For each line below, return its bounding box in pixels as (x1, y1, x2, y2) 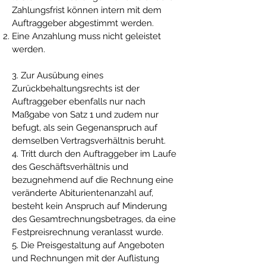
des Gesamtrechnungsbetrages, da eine (12, 214, 176, 224)
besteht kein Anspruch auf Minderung (12, 201, 167, 211)
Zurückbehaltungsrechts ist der (12, 83, 140, 94)
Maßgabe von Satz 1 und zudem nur (12, 109, 159, 120)
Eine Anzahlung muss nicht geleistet (12, 31, 161, 42)
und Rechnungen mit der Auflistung (12, 253, 159, 264)
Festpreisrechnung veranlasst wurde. (12, 227, 163, 237)
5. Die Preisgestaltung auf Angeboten (12, 240, 164, 251)
